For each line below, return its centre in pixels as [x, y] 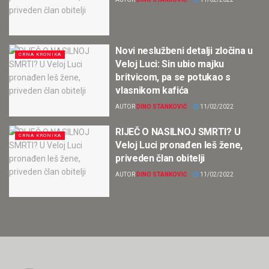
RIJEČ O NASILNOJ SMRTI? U [178, 131]
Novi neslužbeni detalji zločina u [184, 51]
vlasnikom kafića [152, 91]
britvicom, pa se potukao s [173, 77]
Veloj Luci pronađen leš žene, [179, 145]
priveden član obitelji [160, 158]
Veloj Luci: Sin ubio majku [170, 64]
